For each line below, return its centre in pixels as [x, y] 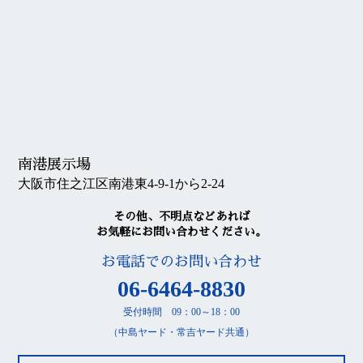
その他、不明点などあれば [181, 216]
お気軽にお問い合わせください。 [181, 231]
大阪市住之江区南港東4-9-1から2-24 [122, 184]
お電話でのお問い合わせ [181, 261]
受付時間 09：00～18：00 [181, 312]
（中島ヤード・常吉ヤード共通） [181, 332]
